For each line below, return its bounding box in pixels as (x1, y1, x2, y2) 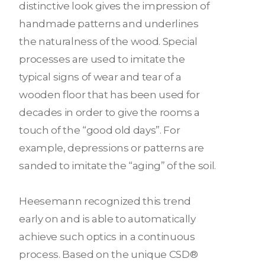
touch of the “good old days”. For (19, 124, 180, 136)
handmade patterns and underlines (19, 17, 199, 30)
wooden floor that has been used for (19, 88, 200, 101)
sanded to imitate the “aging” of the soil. (19, 159, 216, 172)
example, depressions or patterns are (19, 141, 205, 154)
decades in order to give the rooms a (19, 106, 201, 118)
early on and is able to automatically (19, 212, 196, 225)
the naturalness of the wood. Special (19, 35, 198, 47)
